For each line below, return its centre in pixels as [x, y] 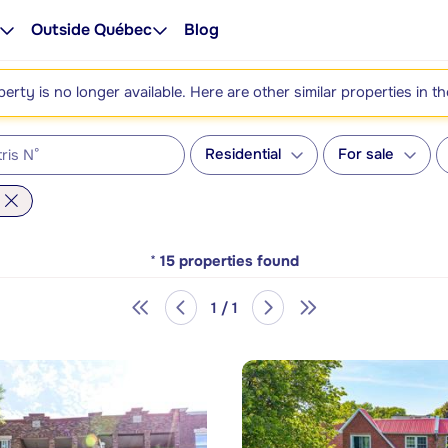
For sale [366, 154]
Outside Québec [91, 29]
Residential [243, 154]
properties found [238, 261]
